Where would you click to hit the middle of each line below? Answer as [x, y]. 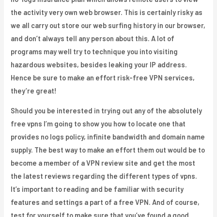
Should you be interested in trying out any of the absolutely [107, 111]
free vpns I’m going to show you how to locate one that [98, 124]
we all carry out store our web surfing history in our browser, [108, 25]
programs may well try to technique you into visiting [94, 51]
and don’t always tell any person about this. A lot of [93, 38]
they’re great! [34, 90]
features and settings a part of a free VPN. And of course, [105, 202]
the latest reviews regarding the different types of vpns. [104, 176]
